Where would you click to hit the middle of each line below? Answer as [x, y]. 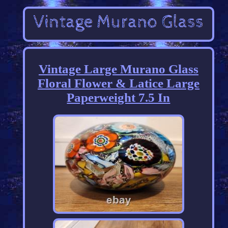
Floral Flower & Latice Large [118, 83]
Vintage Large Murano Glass [118, 69]
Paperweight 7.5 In [119, 98]
